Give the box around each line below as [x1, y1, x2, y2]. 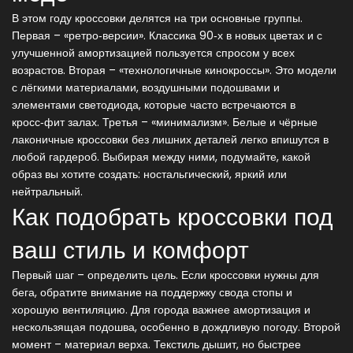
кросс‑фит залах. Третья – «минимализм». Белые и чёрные [12, 114, 318, 130]
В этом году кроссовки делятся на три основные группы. [12, 10, 303, 26]
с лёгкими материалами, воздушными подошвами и [12, 80, 280, 95]
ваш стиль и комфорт [12, 235, 249, 265]
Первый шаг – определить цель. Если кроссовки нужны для [12, 267, 319, 283]
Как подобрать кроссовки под [12, 202, 333, 232]
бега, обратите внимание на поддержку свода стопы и [12, 284, 292, 300]
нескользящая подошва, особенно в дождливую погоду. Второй [12, 319, 340, 335]
